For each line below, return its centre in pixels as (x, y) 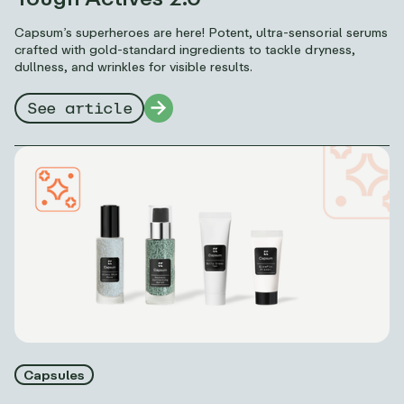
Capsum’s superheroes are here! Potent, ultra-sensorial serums (201, 32)
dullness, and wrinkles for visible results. (134, 67)
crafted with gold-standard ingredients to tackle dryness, (185, 50)
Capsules (55, 374)
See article (80, 109)
